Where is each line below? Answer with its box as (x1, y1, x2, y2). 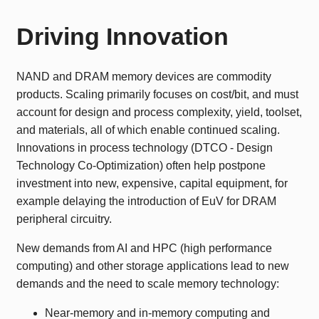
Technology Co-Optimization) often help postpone (16, 159, 266, 172)
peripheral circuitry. (16, 213, 112, 225)
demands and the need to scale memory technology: (16, 278, 279, 290)
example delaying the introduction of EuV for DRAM (16, 195, 276, 207)
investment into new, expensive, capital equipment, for (16, 177, 288, 189)
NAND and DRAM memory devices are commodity (16, 70, 271, 83)
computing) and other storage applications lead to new (16, 260, 289, 272)
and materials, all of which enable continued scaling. (16, 124, 280, 136)
